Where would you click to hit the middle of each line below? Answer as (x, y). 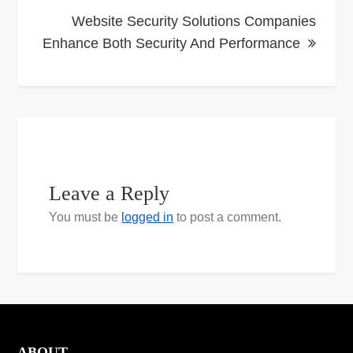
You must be (85, 217)
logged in (148, 217)
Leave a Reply (110, 193)
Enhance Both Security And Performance (171, 43)
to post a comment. (228, 217)
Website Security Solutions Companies (193, 21)
